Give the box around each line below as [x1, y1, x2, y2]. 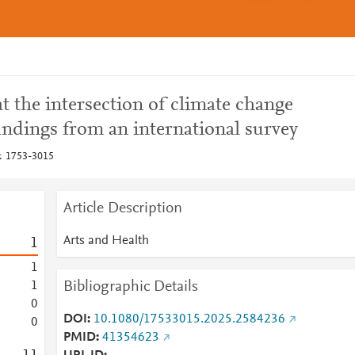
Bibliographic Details [63, 279, 198, 295]
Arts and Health [63, 235, 149, 247]
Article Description [63, 200, 182, 216]
